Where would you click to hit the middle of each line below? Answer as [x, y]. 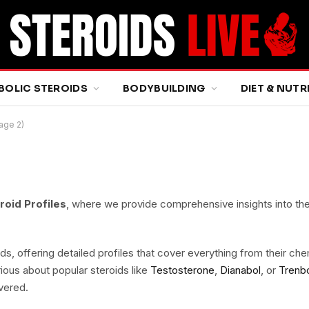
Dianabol [240, 270]
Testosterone [182, 270]
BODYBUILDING [164, 88]
